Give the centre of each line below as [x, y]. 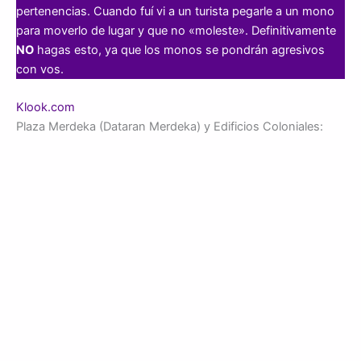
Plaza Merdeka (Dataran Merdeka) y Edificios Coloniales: [170, 127]
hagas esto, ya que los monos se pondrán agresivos [179, 50]
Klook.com [46, 108]
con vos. [40, 69]
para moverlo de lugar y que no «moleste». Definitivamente [176, 30]
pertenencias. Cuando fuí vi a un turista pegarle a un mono [175, 11]
